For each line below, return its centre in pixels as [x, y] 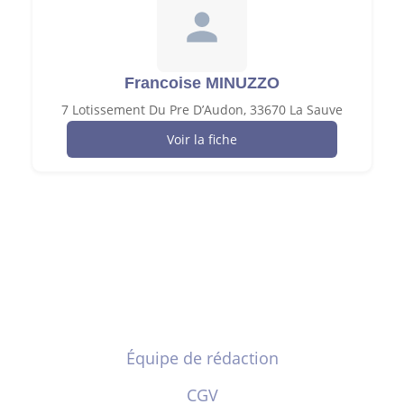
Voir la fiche [202, 139]
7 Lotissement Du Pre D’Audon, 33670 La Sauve [202, 109]
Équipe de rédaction [202, 358]
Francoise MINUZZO [202, 83]
